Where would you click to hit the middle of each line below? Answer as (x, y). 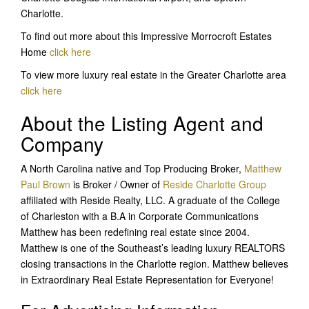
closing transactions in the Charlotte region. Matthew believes (154, 263)
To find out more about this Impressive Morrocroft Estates (146, 36)
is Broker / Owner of (117, 184)
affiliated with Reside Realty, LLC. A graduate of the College (150, 200)
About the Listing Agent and (142, 122)
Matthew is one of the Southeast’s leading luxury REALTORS (153, 247)
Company (62, 143)
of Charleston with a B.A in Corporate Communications (140, 216)
